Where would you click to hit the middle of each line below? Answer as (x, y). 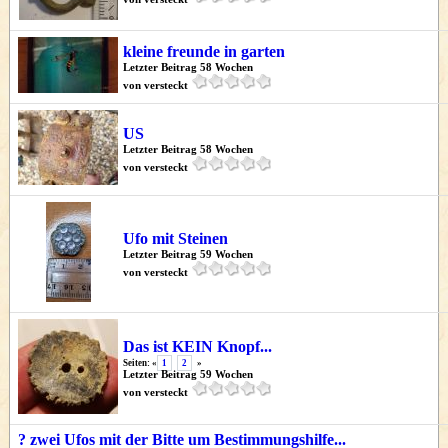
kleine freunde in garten (204, 51)
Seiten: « (140, 363)
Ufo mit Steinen (175, 238)
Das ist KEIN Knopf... (197, 346)
